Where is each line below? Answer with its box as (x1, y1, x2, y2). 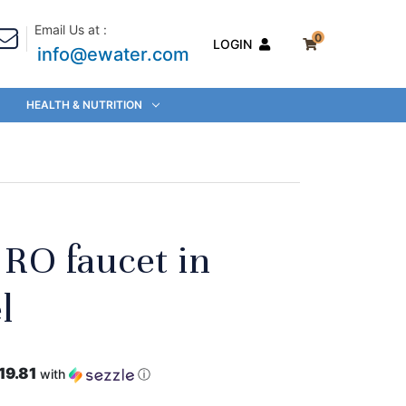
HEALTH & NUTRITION (25, 98, 142, 111)
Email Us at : (34, 22, 107, 37)
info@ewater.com (36, 43, 189, 65)
